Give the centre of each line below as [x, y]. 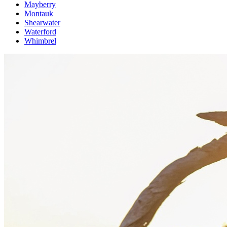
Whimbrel [40, 41]
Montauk [39, 14]
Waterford [40, 32]
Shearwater [42, 23]
